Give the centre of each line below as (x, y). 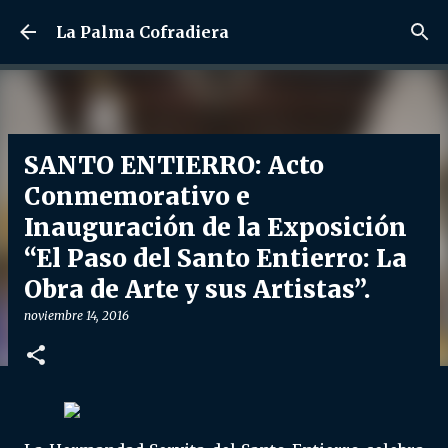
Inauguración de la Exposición (215, 227)
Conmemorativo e (137, 196)
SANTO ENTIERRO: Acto (174, 165)
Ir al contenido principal (224, 25)
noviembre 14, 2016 (76, 315)
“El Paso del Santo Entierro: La (215, 258)
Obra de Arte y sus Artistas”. (197, 289)
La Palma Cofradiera (142, 32)
